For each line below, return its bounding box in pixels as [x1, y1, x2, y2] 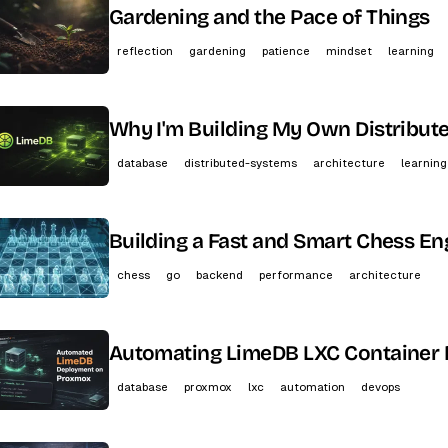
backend [195, 267, 243, 282]
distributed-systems [183, 155, 297, 170]
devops [360, 379, 400, 394]
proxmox [183, 379, 232, 394]
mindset [325, 43, 372, 58]
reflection [116, 43, 173, 58]
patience [261, 43, 310, 58]
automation [279, 379, 345, 394]
